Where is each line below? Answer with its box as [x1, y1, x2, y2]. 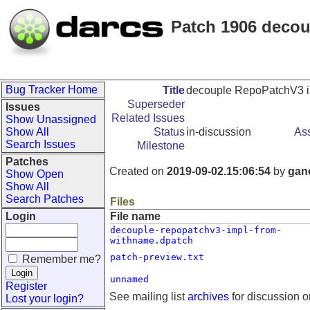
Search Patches [6, 193, 84, 205]
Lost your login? [6, 293, 84, 304]
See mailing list [109, 291, 188, 302]
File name [110, 210, 161, 222]
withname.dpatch [110, 235, 193, 246]
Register [6, 280, 47, 292]
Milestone [137, 140, 185, 152]
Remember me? [22, 253, 101, 265]
